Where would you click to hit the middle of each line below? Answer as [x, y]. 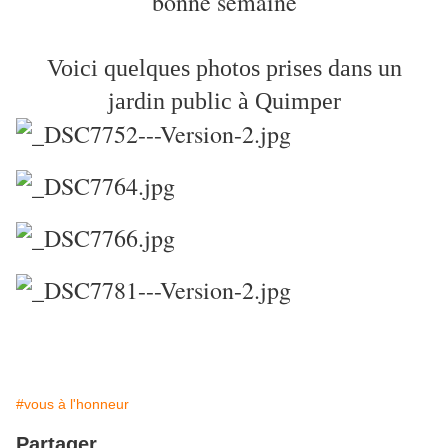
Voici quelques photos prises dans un [224, 68]
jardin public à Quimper [224, 101]
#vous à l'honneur [72, 404]
